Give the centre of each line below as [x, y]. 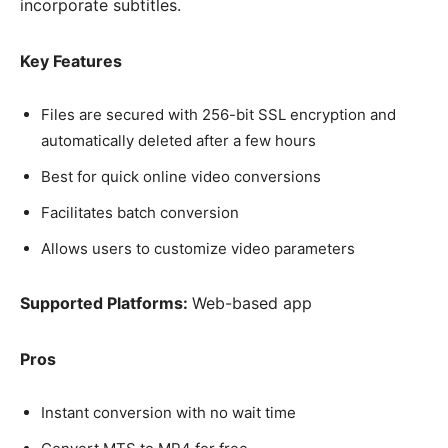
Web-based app [252, 303]
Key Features [71, 61]
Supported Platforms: [106, 303]
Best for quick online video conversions [181, 177]
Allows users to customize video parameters [198, 249]
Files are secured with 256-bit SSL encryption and [218, 115]
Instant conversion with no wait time [168, 413]
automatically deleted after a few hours [178, 141]
